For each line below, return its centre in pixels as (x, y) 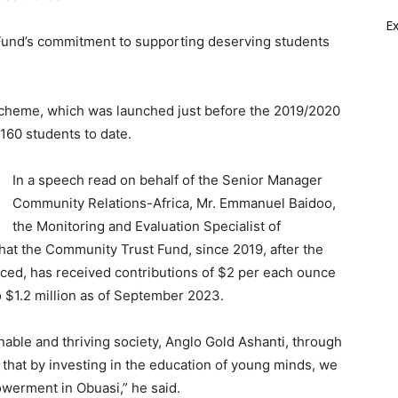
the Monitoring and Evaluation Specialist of (147, 226)
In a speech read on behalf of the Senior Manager (167, 180)
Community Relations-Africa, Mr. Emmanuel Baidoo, (174, 203)
